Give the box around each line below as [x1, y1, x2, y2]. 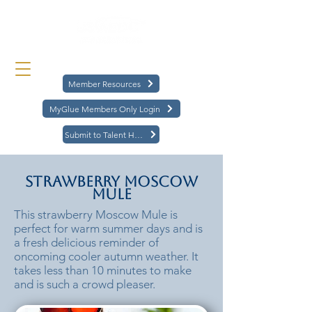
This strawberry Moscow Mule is [14, 208, 178, 221]
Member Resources [68, 78, 141, 89]
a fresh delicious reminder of [14, 235, 159, 249]
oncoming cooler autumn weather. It [14, 249, 198, 263]
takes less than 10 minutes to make [14, 263, 192, 277]
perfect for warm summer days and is [14, 221, 203, 235]
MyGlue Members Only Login [49, 103, 160, 114]
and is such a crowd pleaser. [14, 277, 155, 291]
